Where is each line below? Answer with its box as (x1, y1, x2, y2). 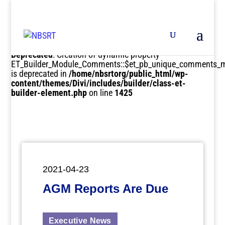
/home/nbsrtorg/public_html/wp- (69, 68, 189, 79)
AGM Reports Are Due (42, 182, 168, 195)
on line (87, 87, 115, 98)
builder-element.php (11, 87, 87, 98)
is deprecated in (11, 68, 69, 79)
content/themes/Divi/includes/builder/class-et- (11, 78, 186, 88)
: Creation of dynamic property (53, 49, 160, 60)
